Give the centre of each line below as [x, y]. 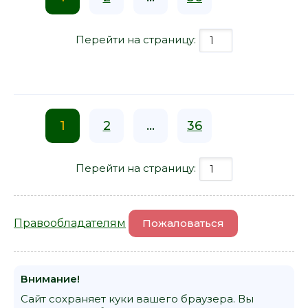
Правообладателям [70, 223]
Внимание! [50, 278]
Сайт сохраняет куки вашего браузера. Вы [137, 298]
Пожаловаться [183, 223]
